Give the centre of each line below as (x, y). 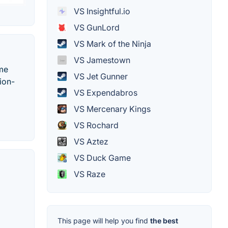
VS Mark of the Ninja (111, 44)
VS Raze (89, 174)
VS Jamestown (101, 60)
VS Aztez (90, 141)
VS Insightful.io (101, 11)
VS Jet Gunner (100, 76)
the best (164, 220)
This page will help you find (104, 220)
